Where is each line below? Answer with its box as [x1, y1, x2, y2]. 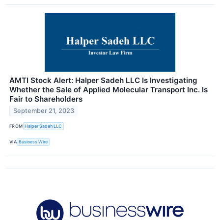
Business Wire [19, 139, 48, 145]
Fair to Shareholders [9, 94, 82, 104]
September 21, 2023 [13, 107, 75, 115]
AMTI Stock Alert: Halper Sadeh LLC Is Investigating [9, 75, 197, 85]
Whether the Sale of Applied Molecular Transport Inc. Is [9, 84, 208, 94]
